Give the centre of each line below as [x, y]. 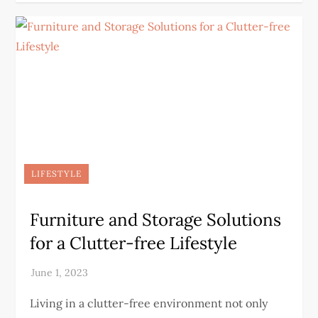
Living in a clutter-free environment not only [149, 303]
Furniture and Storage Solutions [156, 220]
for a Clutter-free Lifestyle [134, 243]
